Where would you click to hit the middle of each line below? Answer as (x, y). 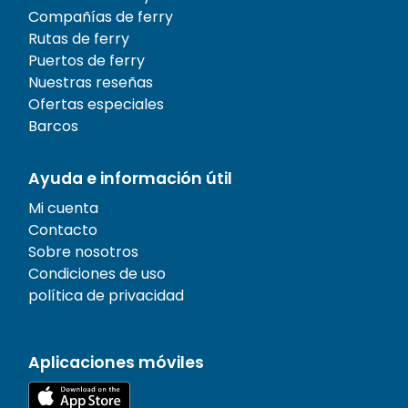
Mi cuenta (63, 208)
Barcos (53, 126)
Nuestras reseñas (91, 82)
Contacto (63, 229)
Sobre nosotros (83, 251)
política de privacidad (106, 295)
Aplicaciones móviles (116, 362)
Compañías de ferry (101, 16)
